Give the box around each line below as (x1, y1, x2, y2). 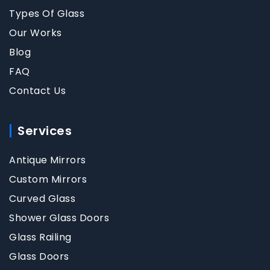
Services (17, 122, 72, 139)
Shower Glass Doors (9, 210, 109, 225)
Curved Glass (9, 191, 75, 206)
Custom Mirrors (9, 172, 87, 186)
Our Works (9, 25, 62, 40)
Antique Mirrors (9, 152, 86, 167)
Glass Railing (9, 230, 72, 244)
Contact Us (9, 83, 66, 98)
